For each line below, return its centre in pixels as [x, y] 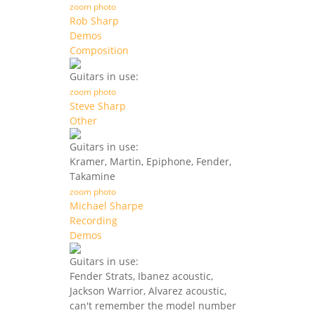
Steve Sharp [98, 106]
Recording [94, 221]
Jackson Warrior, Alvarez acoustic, [148, 291]
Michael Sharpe [107, 206]
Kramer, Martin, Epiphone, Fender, [150, 162]
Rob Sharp [94, 21]
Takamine [92, 176]
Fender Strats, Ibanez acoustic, [141, 276]
